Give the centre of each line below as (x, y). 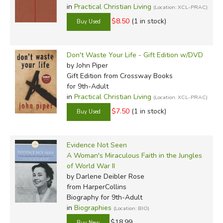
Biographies (93, 208)
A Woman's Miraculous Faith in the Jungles (134, 155)
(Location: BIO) (131, 208)
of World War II (91, 166)
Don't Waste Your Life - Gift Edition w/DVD (135, 55)
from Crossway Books (137, 76)
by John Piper (87, 65)
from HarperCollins (96, 187)
